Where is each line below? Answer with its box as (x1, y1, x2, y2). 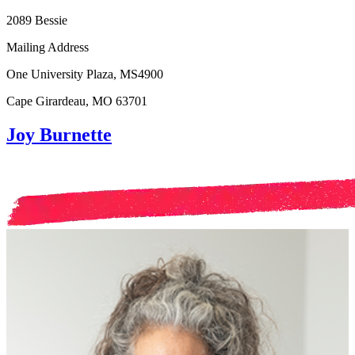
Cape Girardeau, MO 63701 (6, 94, 147, 109)
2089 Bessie (6, 13, 67, 28)
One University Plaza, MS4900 (6, 67, 163, 82)
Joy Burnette (6, 124, 112, 145)
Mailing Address (6, 40, 89, 55)
